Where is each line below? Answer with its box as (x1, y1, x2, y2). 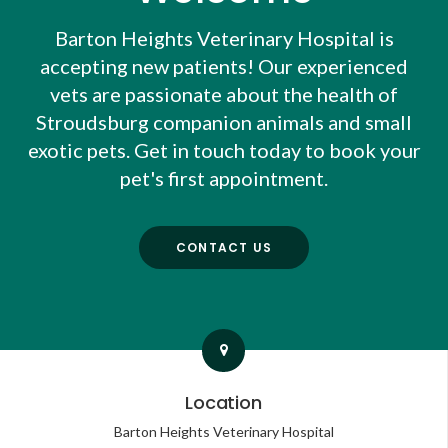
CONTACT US (176, 238, 272, 256)
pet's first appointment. (120, 166, 328, 191)
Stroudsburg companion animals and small (36, 110, 412, 135)
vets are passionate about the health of (50, 82, 398, 107)
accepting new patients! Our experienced (40, 54, 408, 79)
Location (185, 390, 262, 416)
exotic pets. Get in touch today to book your (27, 138, 421, 163)
